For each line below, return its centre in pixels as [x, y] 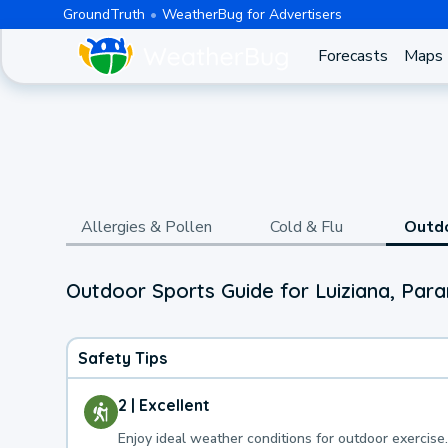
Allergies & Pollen [146, 227]
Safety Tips [122, 357]
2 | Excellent [164, 404]
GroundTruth [103, 14]
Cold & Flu [306, 227]
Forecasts [352, 56]
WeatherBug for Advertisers [251, 14]
